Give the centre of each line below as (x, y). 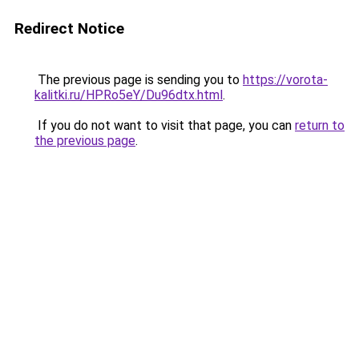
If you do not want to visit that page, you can (165, 125)
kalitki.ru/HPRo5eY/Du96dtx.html (129, 95)
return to (320, 125)
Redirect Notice (69, 28)
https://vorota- (285, 80)
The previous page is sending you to (139, 80)
